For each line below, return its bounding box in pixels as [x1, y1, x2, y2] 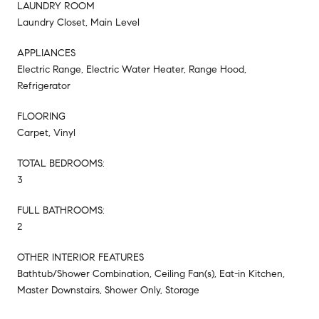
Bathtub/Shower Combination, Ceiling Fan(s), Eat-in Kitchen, [17, 267, 285, 280]
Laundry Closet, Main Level [17, 16, 140, 28]
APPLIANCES [17, 46, 75, 59]
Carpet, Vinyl [17, 126, 75, 139]
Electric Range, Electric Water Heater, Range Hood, [17, 63, 246, 75]
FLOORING [17, 110, 66, 122]
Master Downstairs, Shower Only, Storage [17, 283, 199, 296]
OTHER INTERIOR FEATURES [17, 251, 144, 263]
